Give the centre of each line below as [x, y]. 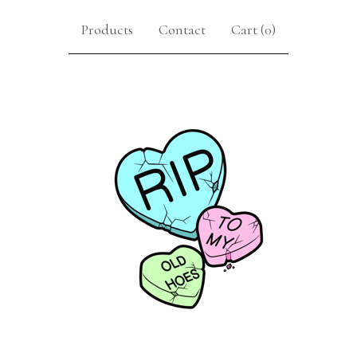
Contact [182, 29]
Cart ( [248, 29]
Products [107, 29]
